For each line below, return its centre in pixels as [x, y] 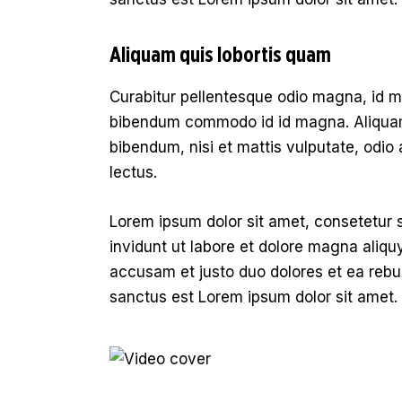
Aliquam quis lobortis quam [220, 55]
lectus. [133, 173]
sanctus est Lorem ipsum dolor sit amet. [253, 297]
